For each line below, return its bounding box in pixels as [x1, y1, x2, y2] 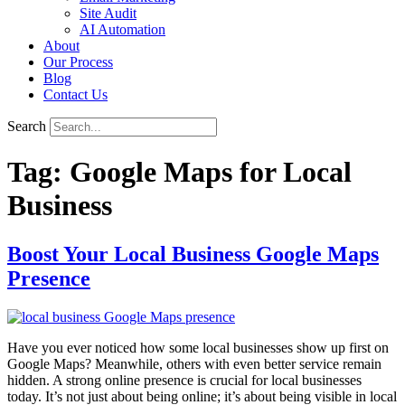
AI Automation [80, 22, 165, 37]
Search [7, 118, 46, 134]
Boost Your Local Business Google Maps [7, 241, 379, 266]
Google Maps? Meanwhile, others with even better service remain [7, 355, 381, 372]
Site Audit [80, 5, 137, 21]
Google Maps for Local [70, 155, 352, 189]
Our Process [43, 54, 113, 70]
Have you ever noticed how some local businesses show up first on [7, 339, 389, 355]
